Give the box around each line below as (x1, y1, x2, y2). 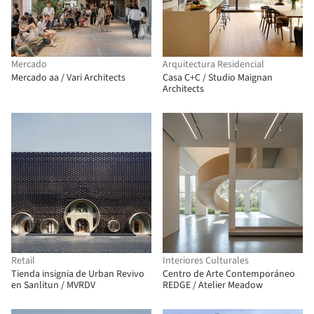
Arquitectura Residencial (163, 57, 264, 71)
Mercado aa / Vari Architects (11, 71, 125, 85)
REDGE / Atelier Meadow (163, 278, 263, 292)
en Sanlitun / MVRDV (11, 278, 95, 292)
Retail (11, 254, 35, 268)
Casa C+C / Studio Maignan (163, 71, 273, 85)
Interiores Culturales (163, 254, 249, 268)
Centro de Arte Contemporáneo (163, 267, 295, 281)
